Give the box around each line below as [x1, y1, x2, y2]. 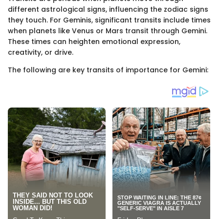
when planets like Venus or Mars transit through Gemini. [8, 26, 207, 36]
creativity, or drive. [8, 47, 73, 58]
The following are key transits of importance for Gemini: [8, 65, 208, 75]
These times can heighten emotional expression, [8, 37, 180, 47]
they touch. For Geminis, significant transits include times [8, 15, 211, 25]
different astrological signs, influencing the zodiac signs [8, 4, 208, 15]
